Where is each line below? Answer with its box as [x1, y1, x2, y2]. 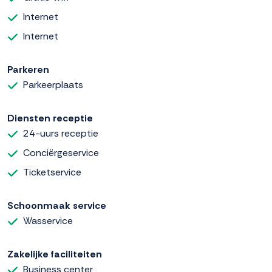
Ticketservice [23, 165, 81, 178]
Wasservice [23, 214, 73, 227]
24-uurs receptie [23, 126, 98, 140]
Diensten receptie [7, 111, 93, 124]
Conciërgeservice [23, 146, 99, 159]
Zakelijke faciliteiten [7, 247, 102, 260]
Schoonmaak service [7, 199, 106, 212]
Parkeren [7, 63, 49, 76]
